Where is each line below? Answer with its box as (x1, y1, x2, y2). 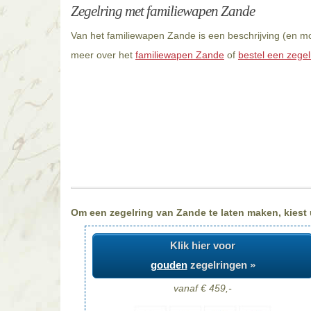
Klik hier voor (170, 239, 235, 252)
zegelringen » (187, 259, 255, 271)
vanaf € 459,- (174, 282, 232, 294)
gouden (150, 259, 187, 271)
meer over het (71, 49, 135, 60)
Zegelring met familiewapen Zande (71, 3, 255, 19)
